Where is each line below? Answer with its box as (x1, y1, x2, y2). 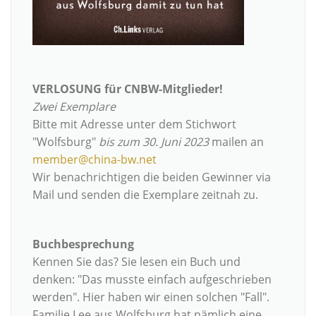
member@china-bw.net (32, 152, 157, 168)
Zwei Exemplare (32, 99, 116, 115)
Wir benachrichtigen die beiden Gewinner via (32, 169, 271, 186)
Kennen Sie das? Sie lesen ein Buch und (32, 254, 241, 270)
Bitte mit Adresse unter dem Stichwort (32, 116, 236, 133)
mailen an (209, 134, 264, 150)
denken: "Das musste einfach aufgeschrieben (32, 272, 272, 288)
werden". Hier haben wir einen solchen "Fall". (32, 289, 269, 305)
